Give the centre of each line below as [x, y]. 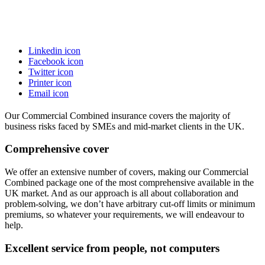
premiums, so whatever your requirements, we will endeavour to [125, 215]
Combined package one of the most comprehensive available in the [129, 183]
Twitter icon [51, 72]
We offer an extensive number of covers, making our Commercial [127, 172]
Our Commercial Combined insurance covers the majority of [117, 115]
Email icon [49, 93]
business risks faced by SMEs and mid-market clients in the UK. [125, 126]
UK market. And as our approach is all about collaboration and [122, 193]
